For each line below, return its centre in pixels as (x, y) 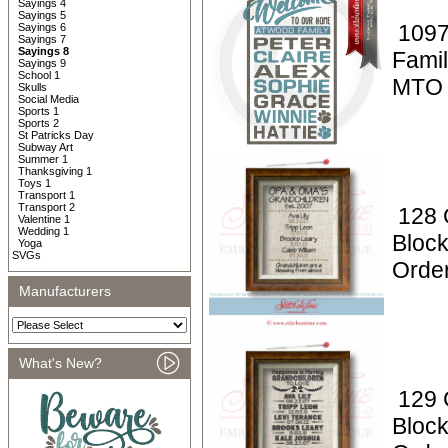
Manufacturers (65, 291)
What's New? (60, 363)
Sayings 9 (42, 63)
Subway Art (45, 147)
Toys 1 (34, 183)
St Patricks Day (56, 135)
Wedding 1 (43, 231)
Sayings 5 (42, 15)
